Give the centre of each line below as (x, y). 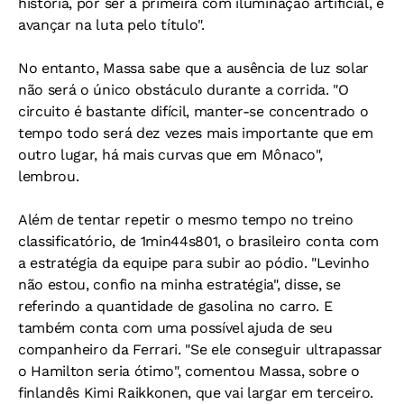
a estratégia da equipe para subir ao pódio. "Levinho (194, 263)
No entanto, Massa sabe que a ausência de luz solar (193, 68)
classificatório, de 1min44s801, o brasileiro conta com (198, 241)
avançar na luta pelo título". (111, 25)
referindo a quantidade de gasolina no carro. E (175, 306)
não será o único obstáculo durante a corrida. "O (184, 90)
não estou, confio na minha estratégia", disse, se (179, 285)
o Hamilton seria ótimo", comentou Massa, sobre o (189, 371)
